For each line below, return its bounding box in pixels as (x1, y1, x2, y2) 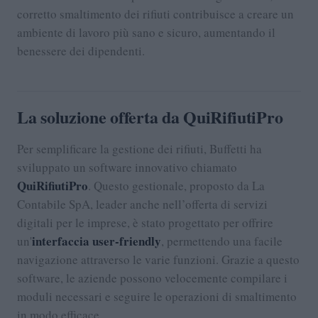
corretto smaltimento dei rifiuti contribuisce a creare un (17, 5, 294, 22)
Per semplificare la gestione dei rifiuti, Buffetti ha (17, 141, 262, 158)
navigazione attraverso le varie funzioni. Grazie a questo (17, 251, 300, 268)
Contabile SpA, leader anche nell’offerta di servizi (17, 196, 268, 213)
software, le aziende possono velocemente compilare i (17, 270, 287, 287)
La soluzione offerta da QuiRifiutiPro (17, 104, 283, 129)
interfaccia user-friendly (32, 232, 161, 251)
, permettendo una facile (161, 233, 283, 250)
